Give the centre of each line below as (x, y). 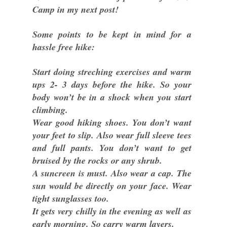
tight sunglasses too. (71, 198)
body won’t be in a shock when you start (112, 97)
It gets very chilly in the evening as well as (112, 211)
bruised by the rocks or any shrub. (97, 160)
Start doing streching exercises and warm (112, 71)
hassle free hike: (64, 47)
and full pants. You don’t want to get (112, 147)
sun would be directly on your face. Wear (112, 185)
